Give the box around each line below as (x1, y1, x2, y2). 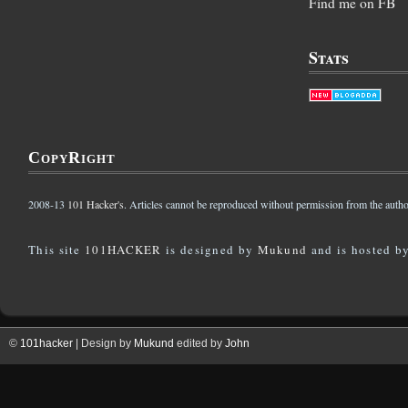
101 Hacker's (67, 197, 124, 212)
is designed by (161, 241, 258, 259)
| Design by (76, 337, 134, 351)
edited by (174, 337, 225, 351)
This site (28, 241, 85, 259)
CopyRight (28, 148, 116, 168)
